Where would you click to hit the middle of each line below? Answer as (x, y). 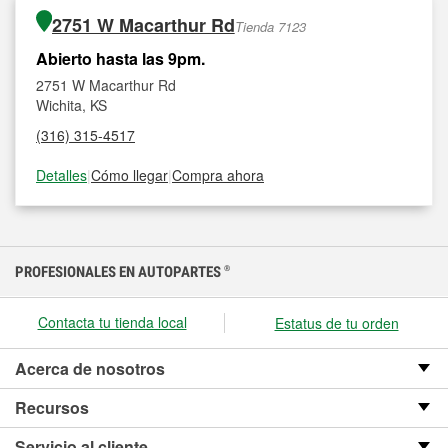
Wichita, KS (71, 105)
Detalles (61, 175)
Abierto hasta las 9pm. (120, 58)
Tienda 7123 (270, 26)
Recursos (52, 407)
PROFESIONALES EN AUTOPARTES (119, 272)
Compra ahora (218, 175)
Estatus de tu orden (336, 323)
